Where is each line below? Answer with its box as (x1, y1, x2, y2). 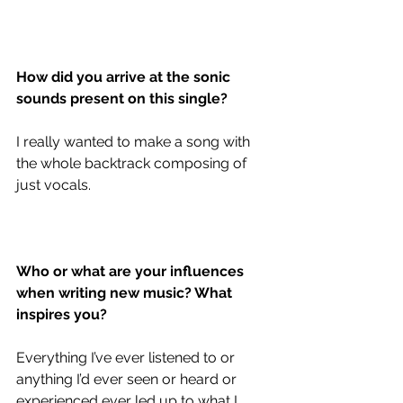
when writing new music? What (16, 283, 236, 301)
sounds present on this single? (16, 89, 228, 107)
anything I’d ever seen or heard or (16, 370, 240, 388)
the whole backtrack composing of (16, 154, 250, 172)
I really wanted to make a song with (16, 132, 254, 150)
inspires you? (16, 305, 107, 323)
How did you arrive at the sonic (16, 67, 234, 85)
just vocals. (16, 175, 91, 193)
